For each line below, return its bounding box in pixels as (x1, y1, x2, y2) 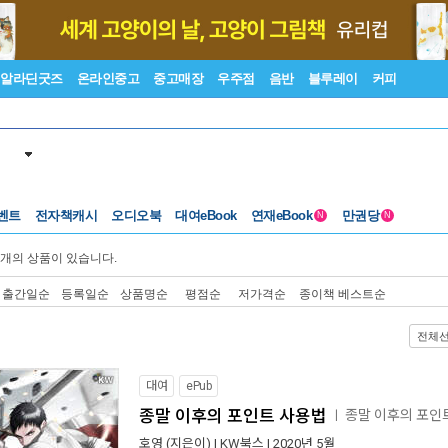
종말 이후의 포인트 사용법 (139, 406, 327, 426)
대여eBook (175, 208, 237, 223)
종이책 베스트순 (299, 285, 386, 302)
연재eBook (250, 208, 316, 223)
